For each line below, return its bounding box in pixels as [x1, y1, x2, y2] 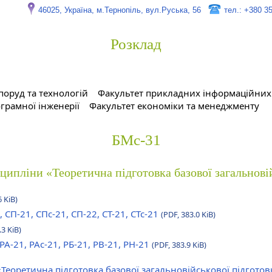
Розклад [110, 36, 161, 52]
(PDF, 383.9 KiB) [152, 239, 206, 250]
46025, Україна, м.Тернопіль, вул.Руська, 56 [38, 5, 201, 15]
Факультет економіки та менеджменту [89, 100, 259, 112]
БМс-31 [111, 132, 161, 148]
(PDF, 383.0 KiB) [161, 209, 216, 220]
